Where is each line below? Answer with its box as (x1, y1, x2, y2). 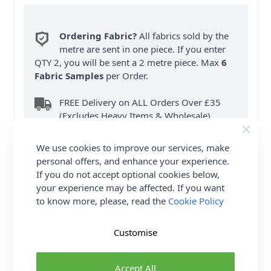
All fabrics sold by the (137, 29, 229, 42)
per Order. (103, 69, 149, 82)
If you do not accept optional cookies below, (36, 168, 220, 180)
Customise (114, 226, 157, 238)
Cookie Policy (168, 194, 224, 207)
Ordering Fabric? (59, 29, 137, 42)
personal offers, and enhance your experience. (36, 154, 229, 167)
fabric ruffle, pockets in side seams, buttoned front (30, 253, 241, 266)
